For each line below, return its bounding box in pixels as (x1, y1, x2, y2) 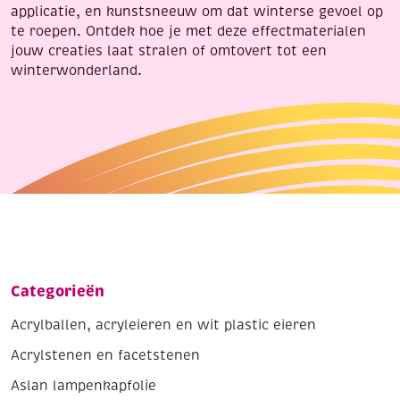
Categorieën (11, 282, 104, 302)
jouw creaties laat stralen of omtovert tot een (11, 43, 327, 59)
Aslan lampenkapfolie (11, 378, 156, 395)
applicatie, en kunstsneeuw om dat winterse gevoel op (11, 4, 383, 20)
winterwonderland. (11, 62, 142, 79)
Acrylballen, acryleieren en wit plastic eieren (11, 317, 316, 334)
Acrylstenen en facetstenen (11, 347, 200, 364)
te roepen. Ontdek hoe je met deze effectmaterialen (11, 23, 366, 39)
